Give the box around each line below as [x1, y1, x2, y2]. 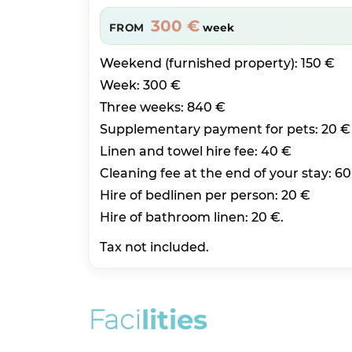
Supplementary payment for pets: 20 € [99, 121, 350, 137]
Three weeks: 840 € [99, 99, 225, 115]
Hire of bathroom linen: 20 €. [99, 209, 284, 225]
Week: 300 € [99, 77, 181, 93]
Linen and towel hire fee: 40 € [99, 143, 291, 159]
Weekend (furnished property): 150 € [99, 55, 335, 71]
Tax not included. [99, 239, 209, 255]
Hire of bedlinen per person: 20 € [99, 187, 310, 203]
